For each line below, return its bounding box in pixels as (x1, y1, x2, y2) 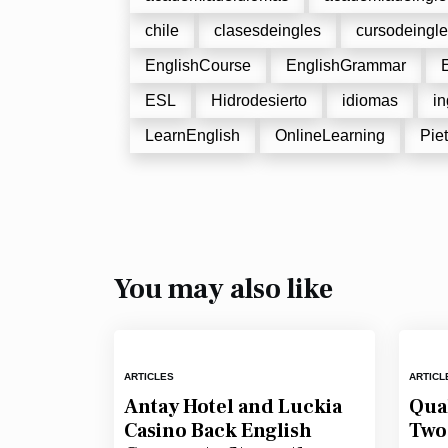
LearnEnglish (145, 127, 240, 144)
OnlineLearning (275, 127, 385, 144)
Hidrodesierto (211, 92, 307, 109)
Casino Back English (124, 418, 312, 444)
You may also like (114, 271, 333, 307)
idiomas (342, 92, 398, 109)
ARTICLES (124, 371, 174, 382)
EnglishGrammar (286, 57, 406, 74)
